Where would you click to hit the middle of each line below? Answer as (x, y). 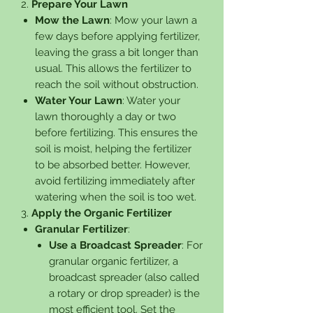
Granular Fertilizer (81, 229)
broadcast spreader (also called (124, 277)
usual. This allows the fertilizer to (113, 68)
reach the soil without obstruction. (117, 84)
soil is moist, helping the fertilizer (113, 148)
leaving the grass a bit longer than (117, 52)
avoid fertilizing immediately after (115, 181)
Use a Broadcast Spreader (115, 245)
